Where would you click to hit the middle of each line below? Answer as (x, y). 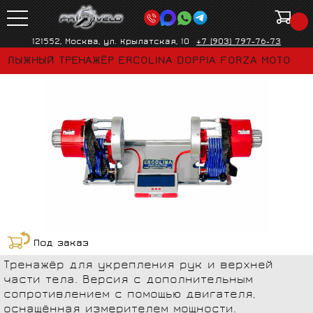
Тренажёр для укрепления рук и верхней (138, 265)
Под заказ (61, 244)
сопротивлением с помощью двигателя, (129, 295)
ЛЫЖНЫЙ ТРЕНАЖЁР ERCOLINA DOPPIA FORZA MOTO (149, 61)
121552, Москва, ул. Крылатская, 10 (111, 42)
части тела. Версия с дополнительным (128, 280)
